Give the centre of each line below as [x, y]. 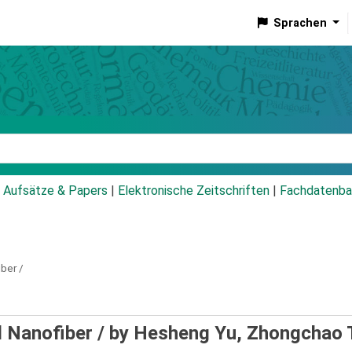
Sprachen [300, 23]
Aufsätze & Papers [55, 191]
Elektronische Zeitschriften [194, 191]
